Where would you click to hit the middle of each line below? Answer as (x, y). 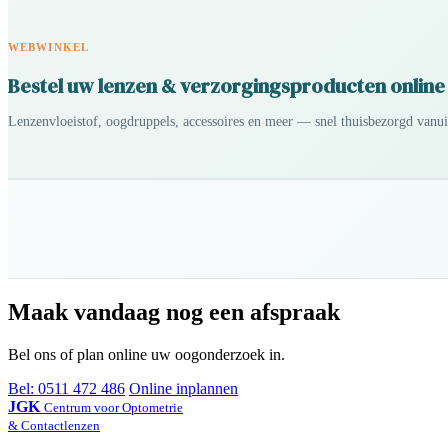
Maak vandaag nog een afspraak (174, 312)
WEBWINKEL (49, 46)
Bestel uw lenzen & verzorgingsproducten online (226, 85)
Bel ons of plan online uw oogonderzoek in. (146, 354)
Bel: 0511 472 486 (66, 388)
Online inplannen (183, 388)
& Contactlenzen (54, 425)
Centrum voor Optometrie (113, 407)
